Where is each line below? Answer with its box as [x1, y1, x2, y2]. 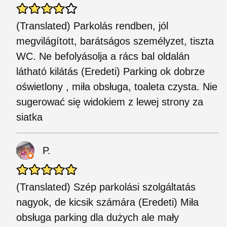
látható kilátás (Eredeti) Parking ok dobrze [16, 66, 205, 77]
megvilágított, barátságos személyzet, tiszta [16, 35, 214, 47]
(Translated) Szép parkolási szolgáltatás [16, 181, 196, 193]
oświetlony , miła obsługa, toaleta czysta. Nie [16, 81, 217, 92]
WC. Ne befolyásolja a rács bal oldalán [16, 51, 190, 62]
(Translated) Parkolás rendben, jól [16, 20, 168, 31]
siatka [16, 111, 43, 123]
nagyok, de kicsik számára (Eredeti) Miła [16, 197, 199, 208]
